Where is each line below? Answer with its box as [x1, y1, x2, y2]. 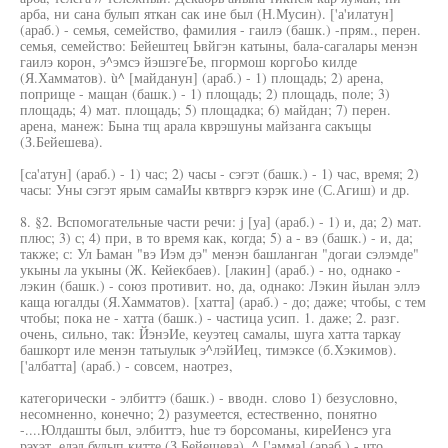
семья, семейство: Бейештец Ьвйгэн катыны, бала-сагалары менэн [20, 36, 418, 55]
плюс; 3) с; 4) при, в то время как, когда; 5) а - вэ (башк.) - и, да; [20, 228, 413, 247]
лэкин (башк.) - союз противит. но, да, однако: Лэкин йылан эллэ [20, 276, 420, 295]
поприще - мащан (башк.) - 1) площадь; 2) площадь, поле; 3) [20, 84, 390, 103]
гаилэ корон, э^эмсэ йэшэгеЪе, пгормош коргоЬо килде [20, 52, 357, 71]
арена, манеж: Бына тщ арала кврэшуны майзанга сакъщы [20, 116, 371, 135]
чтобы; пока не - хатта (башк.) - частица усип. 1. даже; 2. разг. [20, 308, 400, 327]
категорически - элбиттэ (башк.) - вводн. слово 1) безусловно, [20, 388, 398, 407]
